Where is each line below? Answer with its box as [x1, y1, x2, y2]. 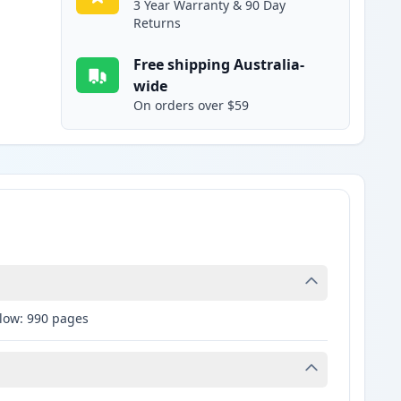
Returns [133, 14, 182, 32]
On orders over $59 [133, 97, 250, 115]
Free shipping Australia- [133, 55, 305, 75]
